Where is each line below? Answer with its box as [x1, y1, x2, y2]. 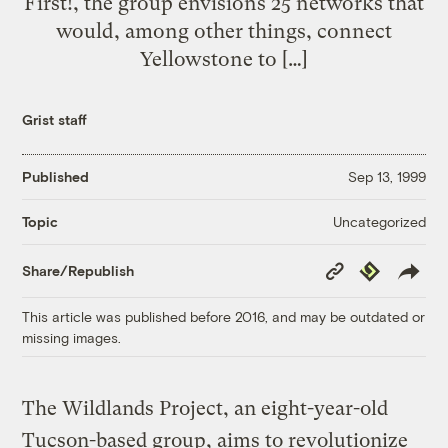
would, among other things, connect [56, 18, 392, 43]
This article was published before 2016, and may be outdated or [22, 307, 426, 325]
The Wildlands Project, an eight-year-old [22, 396, 389, 420]
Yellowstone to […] [140, 46, 308, 71]
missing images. [22, 328, 122, 346]
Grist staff [22, 110, 88, 128]
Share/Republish [22, 262, 135, 280]
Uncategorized [332, 212, 426, 230]
